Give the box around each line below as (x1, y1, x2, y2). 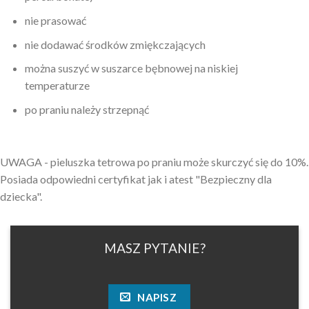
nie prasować (24, 14, 86, 28)
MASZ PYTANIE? (103, 239, 206, 256)
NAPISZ (137, 290, 177, 303)
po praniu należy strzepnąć (24, 102, 149, 116)
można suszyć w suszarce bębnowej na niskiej (24, 61, 238, 75)
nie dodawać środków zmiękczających (24, 37, 206, 51)
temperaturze (24, 79, 90, 92)
